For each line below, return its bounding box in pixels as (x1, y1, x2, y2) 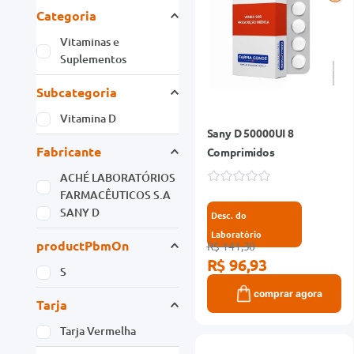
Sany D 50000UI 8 (206, 125, 294, 140)
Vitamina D (60, 110, 117, 126)
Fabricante (36, 142, 101, 160)
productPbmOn (36, 236, 129, 254)
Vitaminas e (60, 33, 120, 49)
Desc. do (210, 208, 247, 221)
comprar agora (253, 287, 322, 299)
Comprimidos (206, 144, 275, 159)
